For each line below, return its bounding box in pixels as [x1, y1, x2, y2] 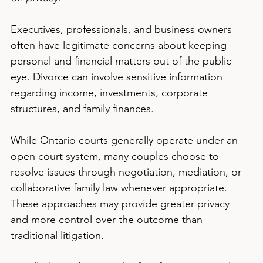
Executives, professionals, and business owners [11, 23, 235, 36]
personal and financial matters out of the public [11, 55, 234, 68]
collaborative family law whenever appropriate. [11, 181, 230, 194]
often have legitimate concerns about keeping [11, 39, 230, 52]
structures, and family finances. [11, 102, 154, 115]
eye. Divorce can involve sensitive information [11, 70, 225, 83]
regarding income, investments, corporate [11, 86, 211, 99]
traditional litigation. [11, 229, 104, 242]
